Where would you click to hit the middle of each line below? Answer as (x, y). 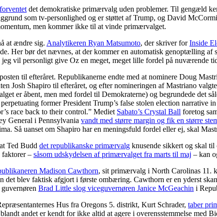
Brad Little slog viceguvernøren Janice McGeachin (116, 188)
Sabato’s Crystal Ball (149, 111)
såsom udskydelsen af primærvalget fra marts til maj (112, 154)
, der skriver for (165, 43)
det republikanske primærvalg (85, 145)
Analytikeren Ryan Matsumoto (93, 43)
